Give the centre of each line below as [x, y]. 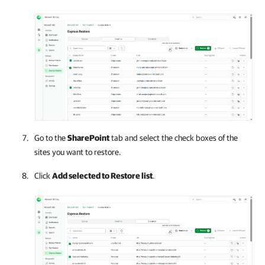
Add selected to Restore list [102, 176]
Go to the [51, 138]
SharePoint [88, 138]
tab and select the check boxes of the [174, 138]
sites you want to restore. [78, 152]
